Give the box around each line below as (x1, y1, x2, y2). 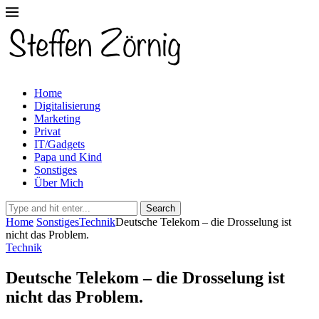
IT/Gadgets (34, 138, 85, 150)
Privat (34, 125, 61, 137)
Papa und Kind (34, 151, 102, 163)
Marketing (34, 113, 80, 125)
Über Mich (34, 177, 83, 189)
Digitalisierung (34, 100, 100, 112)
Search (146, 203, 175, 214)
